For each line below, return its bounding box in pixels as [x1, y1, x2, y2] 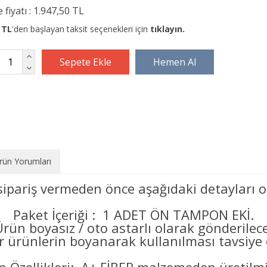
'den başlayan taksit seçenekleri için [12, 23, 150, 35]
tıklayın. [150, 23, 185, 35]
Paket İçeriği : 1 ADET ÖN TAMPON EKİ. [13, 206, 254, 223]
